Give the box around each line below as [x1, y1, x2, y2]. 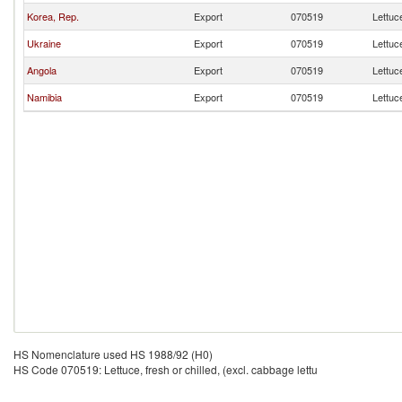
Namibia [27, 90, 62, 104]
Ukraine [27, 36, 61, 50]
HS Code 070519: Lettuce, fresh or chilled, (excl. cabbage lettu [13, 362, 318, 377]
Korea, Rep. [27, 9, 79, 23]
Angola [27, 63, 57, 77]
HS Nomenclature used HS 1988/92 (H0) [13, 346, 213, 362]
